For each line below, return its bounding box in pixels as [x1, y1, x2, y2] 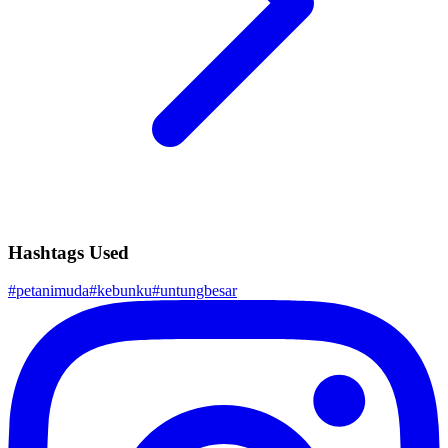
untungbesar [160, 282, 237, 300]
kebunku [97, 282, 152, 300]
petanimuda [16, 282, 89, 300]
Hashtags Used [8, 241, 129, 263]
